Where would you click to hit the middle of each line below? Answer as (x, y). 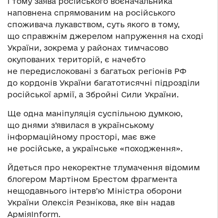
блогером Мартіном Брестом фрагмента (92, 179)
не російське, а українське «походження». (95, 149)
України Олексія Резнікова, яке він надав (91, 203)
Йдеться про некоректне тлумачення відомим (104, 168)
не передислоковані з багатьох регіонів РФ (97, 71)
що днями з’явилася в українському (81, 125)
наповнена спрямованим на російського (91, 13)
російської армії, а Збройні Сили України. (93, 95)
